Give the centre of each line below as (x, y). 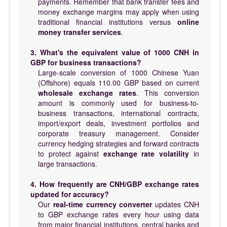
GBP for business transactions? (86, 62)
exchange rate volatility (146, 153)
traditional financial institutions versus (108, 22)
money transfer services (80, 32)
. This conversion (168, 92)
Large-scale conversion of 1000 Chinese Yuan (119, 72)
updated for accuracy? (70, 194)
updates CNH (176, 204)
